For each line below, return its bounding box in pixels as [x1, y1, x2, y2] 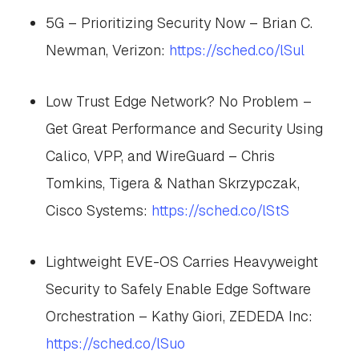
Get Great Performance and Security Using [45, 119, 323, 138]
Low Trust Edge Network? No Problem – [45, 92, 312, 111]
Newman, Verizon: [45, 41, 165, 59]
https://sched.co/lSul [164, 41, 305, 59]
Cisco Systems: [45, 201, 151, 220]
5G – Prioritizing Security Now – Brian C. [45, 14, 313, 32]
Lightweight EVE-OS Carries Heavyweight [45, 252, 318, 271]
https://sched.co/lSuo [45, 334, 185, 353]
